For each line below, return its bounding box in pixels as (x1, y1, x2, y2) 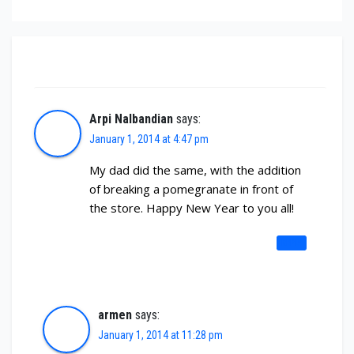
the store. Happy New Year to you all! (89, 199, 294, 216)
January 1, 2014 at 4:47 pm (89, 132, 209, 145)
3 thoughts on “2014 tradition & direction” (28, 52, 292, 72)
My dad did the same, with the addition (89, 161, 301, 178)
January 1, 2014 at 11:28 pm (97, 328, 223, 341)
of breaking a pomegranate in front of (89, 180, 293, 197)
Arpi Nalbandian (89, 111, 173, 126)
